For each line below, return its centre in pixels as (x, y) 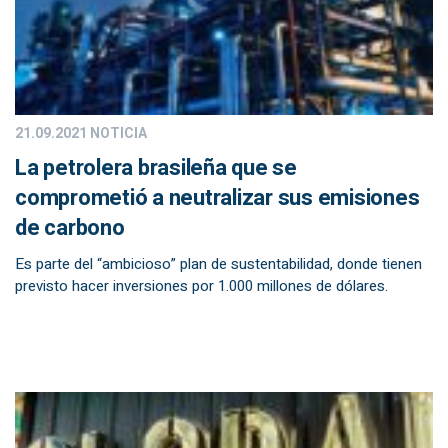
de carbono (70, 228)
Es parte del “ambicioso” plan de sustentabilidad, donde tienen (218, 264)
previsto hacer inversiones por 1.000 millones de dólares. (201, 286)
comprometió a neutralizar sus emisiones (217, 198)
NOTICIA (117, 133)
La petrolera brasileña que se (156, 168)
